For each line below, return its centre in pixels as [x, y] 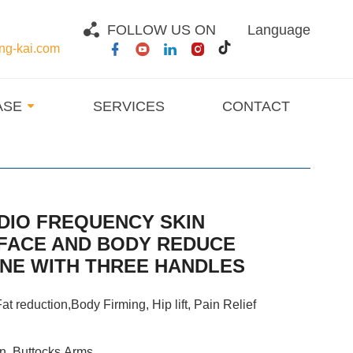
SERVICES [129, 106]
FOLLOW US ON [162, 30]
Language [279, 30]
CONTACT [256, 106]
